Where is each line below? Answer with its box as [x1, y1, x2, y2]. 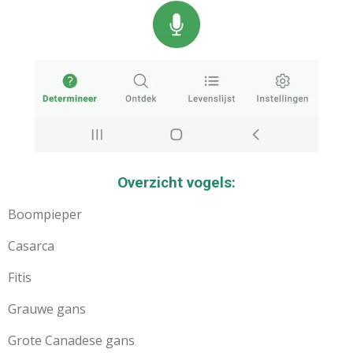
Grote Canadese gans [8, 332, 135, 350]
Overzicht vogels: [117, 174, 236, 192]
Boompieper [8, 206, 82, 224]
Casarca [8, 237, 54, 255]
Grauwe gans [8, 300, 86, 318]
